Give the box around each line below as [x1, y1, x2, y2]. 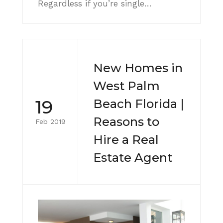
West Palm [93, 78, 160, 93]
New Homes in [93, 60, 183, 75]
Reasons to [93, 114, 159, 129]
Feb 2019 [35, 117, 66, 126]
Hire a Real [93, 132, 159, 147]
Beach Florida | [93, 96, 184, 111]
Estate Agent [93, 150, 172, 165]
